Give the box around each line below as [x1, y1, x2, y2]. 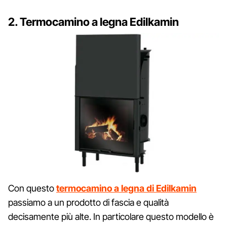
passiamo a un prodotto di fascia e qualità [8, 197, 169, 208]
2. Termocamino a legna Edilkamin [8, 15, 179, 28]
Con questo [8, 183, 56, 194]
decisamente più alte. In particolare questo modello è [8, 211, 214, 222]
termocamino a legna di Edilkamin [56, 183, 197, 194]
